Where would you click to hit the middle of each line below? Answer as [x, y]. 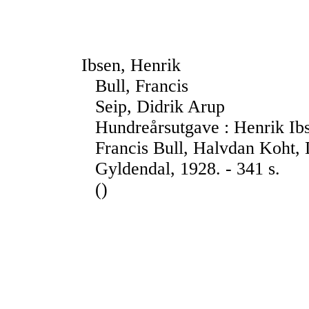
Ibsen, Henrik [131, 65]
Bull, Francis [142, 86]
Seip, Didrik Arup [160, 107]
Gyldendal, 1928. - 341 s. [188, 169]
